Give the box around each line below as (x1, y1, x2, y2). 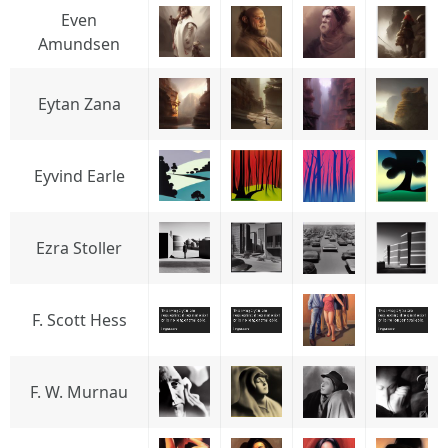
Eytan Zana (37, 93, 121, 115)
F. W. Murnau (30, 381, 128, 403)
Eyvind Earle (33, 165, 125, 187)
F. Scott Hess (31, 309, 127, 331)
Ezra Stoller (36, 237, 122, 259)
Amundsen (38, 33, 120, 55)
